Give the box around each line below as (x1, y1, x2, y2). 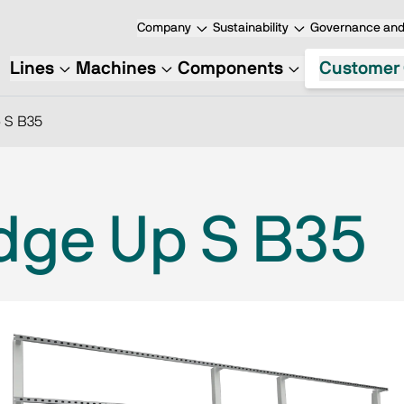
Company (137, 22, 191, 34)
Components (177, 60, 283, 78)
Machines (75, 60, 156, 78)
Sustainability (213, 22, 289, 34)
